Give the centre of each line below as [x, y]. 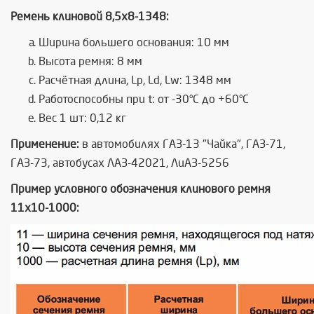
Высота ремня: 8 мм [90, 61]
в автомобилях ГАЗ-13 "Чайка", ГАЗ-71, [182, 144]
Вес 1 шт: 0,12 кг [82, 118]
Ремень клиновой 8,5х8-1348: [90, 16]
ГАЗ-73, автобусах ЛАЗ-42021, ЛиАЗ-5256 [120, 163]
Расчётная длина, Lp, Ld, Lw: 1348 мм [135, 80]
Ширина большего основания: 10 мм [134, 42]
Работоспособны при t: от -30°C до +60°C [144, 99]
